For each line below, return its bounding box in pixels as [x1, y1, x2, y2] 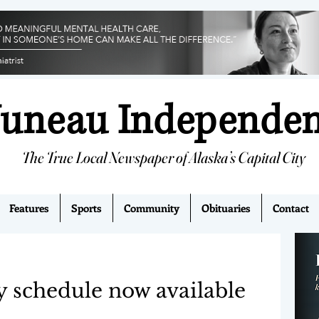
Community [124, 201, 179, 215]
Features [9, 201, 49, 215]
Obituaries [202, 201, 251, 215]
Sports [71, 201, 102, 215]
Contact [273, 201, 309, 215]
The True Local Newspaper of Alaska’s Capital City [22, 147, 305, 167]
